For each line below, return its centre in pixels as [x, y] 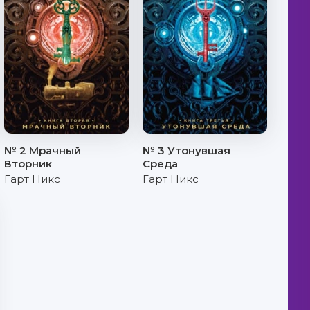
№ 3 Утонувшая [186, 151]
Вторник [28, 164]
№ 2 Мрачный [43, 151]
